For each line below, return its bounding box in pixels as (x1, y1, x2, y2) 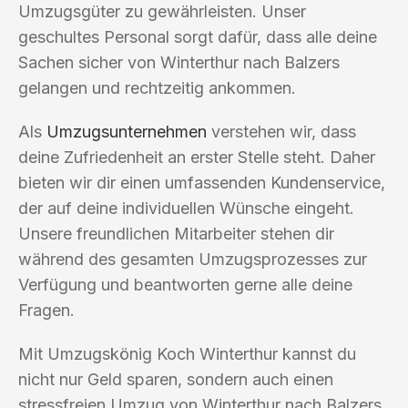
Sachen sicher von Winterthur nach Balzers (18, 52, 340, 72)
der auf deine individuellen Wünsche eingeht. (18, 198, 354, 218)
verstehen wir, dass (207, 121, 356, 141)
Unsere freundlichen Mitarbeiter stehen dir (18, 223, 334, 243)
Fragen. (18, 300, 75, 320)
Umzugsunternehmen (46, 121, 207, 141)
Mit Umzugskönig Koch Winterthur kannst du (18, 343, 356, 363)
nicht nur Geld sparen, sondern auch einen (18, 369, 333, 389)
